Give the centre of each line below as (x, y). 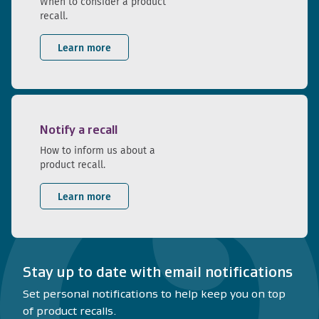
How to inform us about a (98, 151)
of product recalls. (69, 311)
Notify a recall (79, 130)
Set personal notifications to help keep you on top (154, 294)
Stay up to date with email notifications (158, 272)
